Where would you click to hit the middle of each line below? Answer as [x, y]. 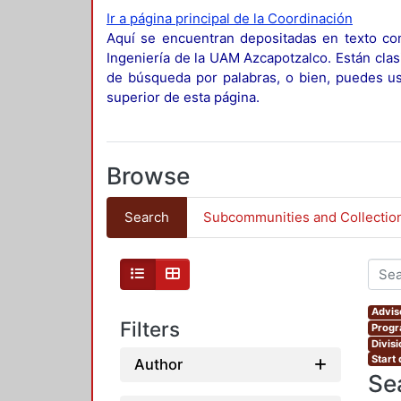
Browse [148, 176]
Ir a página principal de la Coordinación [230, 19]
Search [146, 217]
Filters [150, 328]
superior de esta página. [183, 98]
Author [158, 365]
